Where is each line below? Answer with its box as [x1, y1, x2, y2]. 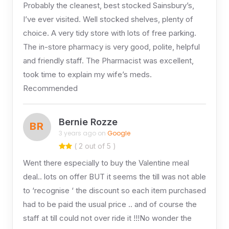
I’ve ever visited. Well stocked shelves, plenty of [22, 14, 193, 24]
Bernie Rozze [58, 117, 118, 128]
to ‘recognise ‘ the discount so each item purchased [22, 185, 206, 195]
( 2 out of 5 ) [72, 141, 116, 150]
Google [107, 129, 130, 138]
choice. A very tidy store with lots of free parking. [22, 28, 196, 38]
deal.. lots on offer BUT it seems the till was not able [22, 171, 206, 181]
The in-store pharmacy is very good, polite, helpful [22, 41, 200, 52]
